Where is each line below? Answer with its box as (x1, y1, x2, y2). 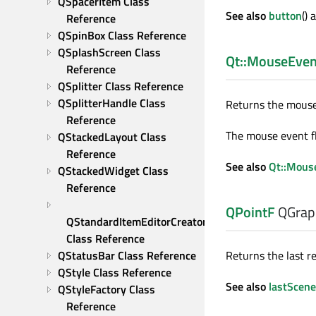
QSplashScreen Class (58, 44, 161, 61)
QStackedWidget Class (58, 162, 169, 179)
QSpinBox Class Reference (58, 27, 186, 44)
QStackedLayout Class (58, 128, 166, 145)
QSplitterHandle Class (58, 95, 166, 111)
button (269, 7, 302, 24)
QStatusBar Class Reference (58, 247, 196, 264)
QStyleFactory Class (58, 281, 155, 298)
